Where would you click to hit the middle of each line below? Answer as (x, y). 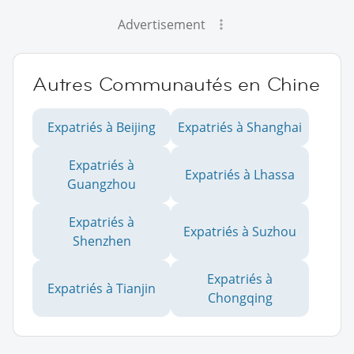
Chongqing (240, 298)
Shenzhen (102, 241)
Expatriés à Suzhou (240, 232)
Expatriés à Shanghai (240, 128)
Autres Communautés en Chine (176, 85)
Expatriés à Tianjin (102, 289)
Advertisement (161, 25)
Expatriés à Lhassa (240, 175)
